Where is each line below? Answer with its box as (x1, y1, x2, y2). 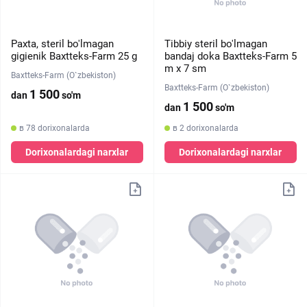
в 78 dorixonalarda (19, 123, 90, 133)
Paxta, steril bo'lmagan (11, 38, 114, 50)
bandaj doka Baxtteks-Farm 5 (164, 50, 297, 62)
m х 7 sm (164, 62, 206, 75)
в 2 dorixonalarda (172, 123, 238, 133)
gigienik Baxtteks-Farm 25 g (11, 50, 137, 62)
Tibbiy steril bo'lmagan (164, 38, 267, 50)
